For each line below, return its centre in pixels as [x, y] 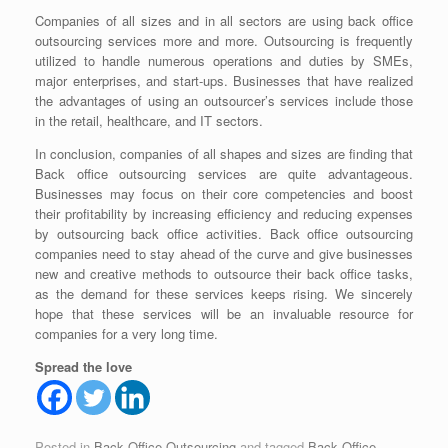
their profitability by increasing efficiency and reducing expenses [224, 214]
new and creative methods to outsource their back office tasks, [224, 274]
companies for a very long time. [126, 334]
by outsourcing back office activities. [152, 234]
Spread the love [83, 367]
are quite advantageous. [330, 174]
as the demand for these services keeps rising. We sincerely [224, 294]
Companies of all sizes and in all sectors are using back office [224, 21]
